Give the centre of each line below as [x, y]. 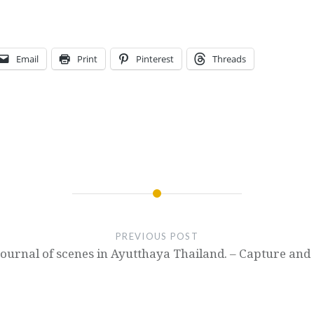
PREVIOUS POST [157, 236]
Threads [229, 59]
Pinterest [155, 59]
